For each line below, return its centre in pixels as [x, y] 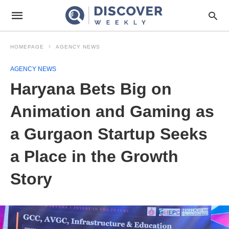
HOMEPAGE [27, 47]
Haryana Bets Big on [91, 89]
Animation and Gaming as [112, 111]
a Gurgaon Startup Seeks [109, 134]
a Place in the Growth [94, 156]
